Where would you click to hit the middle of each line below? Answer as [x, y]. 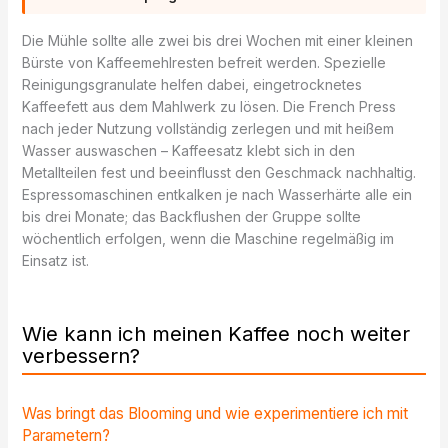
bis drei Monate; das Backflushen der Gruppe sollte [191, 217]
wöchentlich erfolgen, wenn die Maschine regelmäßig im [207, 239]
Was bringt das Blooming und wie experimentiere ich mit [214, 413]
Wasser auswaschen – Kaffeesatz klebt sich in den [188, 151]
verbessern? [80, 355]
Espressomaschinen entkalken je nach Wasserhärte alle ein [216, 195]
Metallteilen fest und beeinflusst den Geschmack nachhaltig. [218, 173]
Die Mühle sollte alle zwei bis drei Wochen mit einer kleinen [217, 41]
